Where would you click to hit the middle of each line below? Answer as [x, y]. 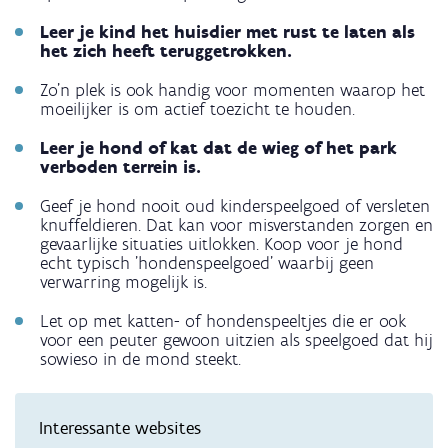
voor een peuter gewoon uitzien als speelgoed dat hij [236, 340]
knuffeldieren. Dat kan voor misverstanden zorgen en [236, 225]
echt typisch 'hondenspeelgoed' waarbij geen [207, 263]
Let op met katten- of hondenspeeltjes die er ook [223, 321]
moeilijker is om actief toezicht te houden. [197, 109]
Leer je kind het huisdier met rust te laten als [227, 32]
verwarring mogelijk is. [123, 282]
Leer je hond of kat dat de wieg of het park [218, 148]
